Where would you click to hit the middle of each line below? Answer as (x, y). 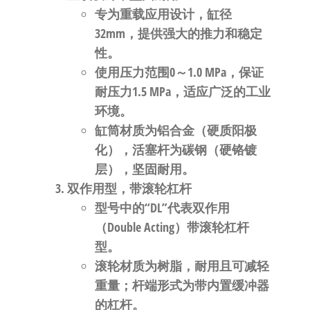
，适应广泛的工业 (220, 91)
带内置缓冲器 (231, 285)
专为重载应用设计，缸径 (163, 14)
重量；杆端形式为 (144, 285)
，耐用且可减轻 (225, 266)
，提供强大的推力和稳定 (193, 33)
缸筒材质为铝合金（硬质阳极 (175, 130)
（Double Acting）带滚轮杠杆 (172, 227)
